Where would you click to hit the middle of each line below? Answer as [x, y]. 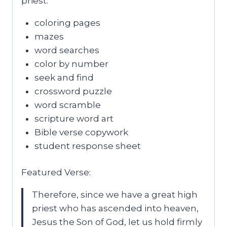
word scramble [67, 105]
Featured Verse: [56, 173]
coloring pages [67, 23]
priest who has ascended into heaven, [115, 209]
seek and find [64, 77]
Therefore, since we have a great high [115, 195]
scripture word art [74, 118]
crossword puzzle [73, 91]
